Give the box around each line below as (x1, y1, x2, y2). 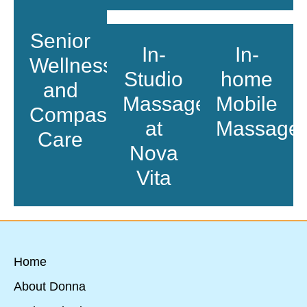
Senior (30, 29, 90, 52)
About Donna (14, 280, 86, 293)
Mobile (216, 93, 278, 115)
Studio (124, 68, 183, 90)
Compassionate (29, 103, 174, 126)
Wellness (29, 54, 113, 77)
